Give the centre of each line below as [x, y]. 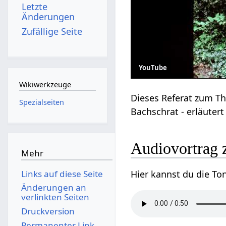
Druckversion [48, 211]
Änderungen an [53, 188]
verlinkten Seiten [55, 197]
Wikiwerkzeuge [45, 85]
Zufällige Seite [52, 31]
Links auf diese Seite [62, 174]
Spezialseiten [41, 102]
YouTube [153, 68]
